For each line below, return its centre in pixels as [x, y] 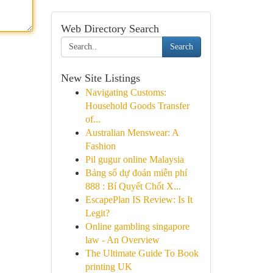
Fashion [100, 146]
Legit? [97, 213]
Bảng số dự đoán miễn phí [136, 173]
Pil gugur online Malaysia [134, 159]
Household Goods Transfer [137, 106]
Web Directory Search [110, 29]
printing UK [108, 267]
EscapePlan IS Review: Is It [139, 200]
